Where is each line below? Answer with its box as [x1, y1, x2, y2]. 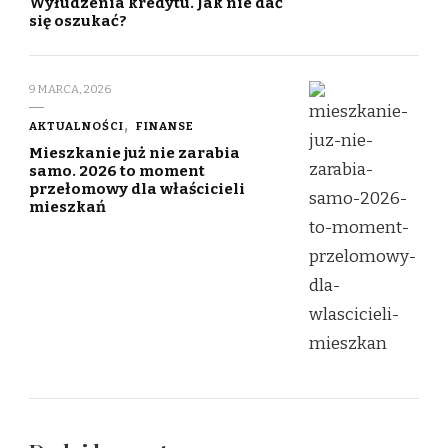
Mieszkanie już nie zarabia [29, 144, 240, 163]
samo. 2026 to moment [29, 162, 205, 181]
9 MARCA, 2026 [29, 82, 111, 97]
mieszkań [29, 198, 106, 217]
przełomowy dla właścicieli [29, 180, 245, 199]
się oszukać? [29, 12, 127, 31]
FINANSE [136, 119, 194, 134]
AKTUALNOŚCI [29, 119, 124, 134]
